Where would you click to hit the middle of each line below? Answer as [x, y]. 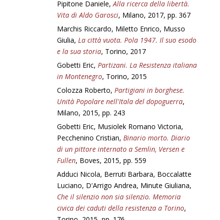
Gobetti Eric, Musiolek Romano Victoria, [120, 126]
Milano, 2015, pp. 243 [91, 113]
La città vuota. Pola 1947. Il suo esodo [137, 40]
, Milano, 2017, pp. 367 [155, 15]
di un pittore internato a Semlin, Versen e [121, 149]
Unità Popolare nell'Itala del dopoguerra [120, 101]
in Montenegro [80, 76]
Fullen [67, 160]
